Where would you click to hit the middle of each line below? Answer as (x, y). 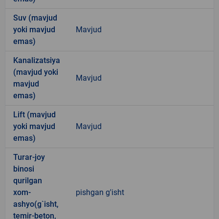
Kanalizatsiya (37, 60)
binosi (24, 169)
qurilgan (28, 180)
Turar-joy (29, 157)
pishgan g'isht (100, 192)
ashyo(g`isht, (36, 204)
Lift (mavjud (34, 114)
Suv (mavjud (35, 18)
